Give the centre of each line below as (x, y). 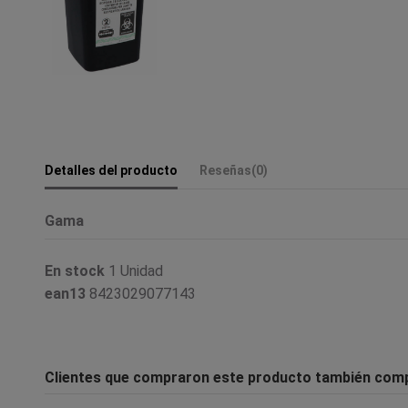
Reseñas (225, 170)
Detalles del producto (111, 170)
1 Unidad (136, 270)
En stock (75, 270)
